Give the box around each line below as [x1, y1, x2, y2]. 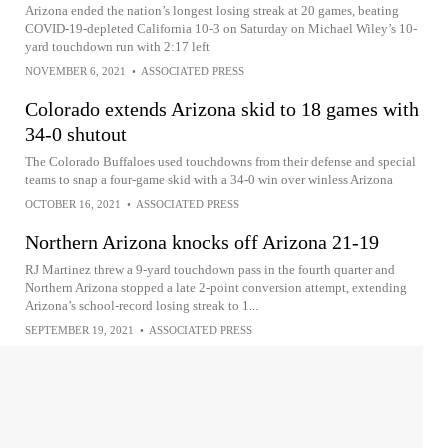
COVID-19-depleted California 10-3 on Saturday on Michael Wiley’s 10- [25, 21, 417, 36]
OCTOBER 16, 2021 [25, 198, 121, 210]
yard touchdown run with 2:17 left [25, 39, 210, 54]
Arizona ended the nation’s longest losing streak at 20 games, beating [25, 3, 399, 18]
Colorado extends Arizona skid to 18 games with [25, 98, 419, 120]
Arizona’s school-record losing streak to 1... [25, 298, 258, 313]
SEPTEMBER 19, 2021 [25, 324, 134, 336]
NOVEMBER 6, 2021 [25, 65, 126, 77]
